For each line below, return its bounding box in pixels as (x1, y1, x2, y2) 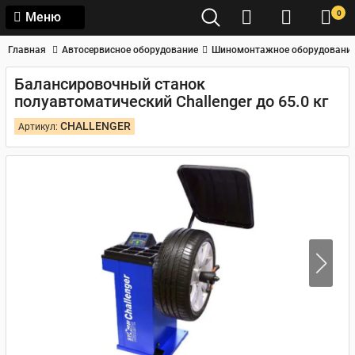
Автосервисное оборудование (62, 44, 198, 55)
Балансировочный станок (14, 74, 205, 94)
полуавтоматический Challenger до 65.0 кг (14, 92, 328, 111)
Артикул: (18, 121, 60, 132)
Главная (8, 44, 46, 55)
